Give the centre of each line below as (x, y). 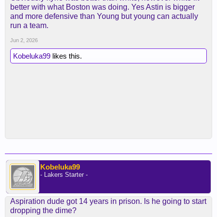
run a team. (29, 25)
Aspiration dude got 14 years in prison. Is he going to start (108, 201)
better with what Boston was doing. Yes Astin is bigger (102, 7)
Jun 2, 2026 (24, 40)
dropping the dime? (43, 210)
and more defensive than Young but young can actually (104, 16)
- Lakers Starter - (64, 175)
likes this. (66, 56)
